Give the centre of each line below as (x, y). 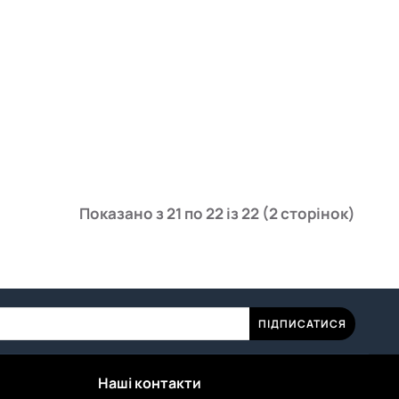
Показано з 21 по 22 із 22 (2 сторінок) (218, 214)
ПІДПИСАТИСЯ (302, 323)
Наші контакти (150, 383)
